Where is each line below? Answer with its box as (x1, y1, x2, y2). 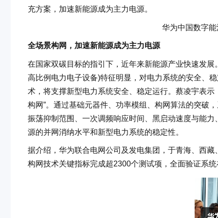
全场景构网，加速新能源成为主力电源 (28, 41, 160, 50)
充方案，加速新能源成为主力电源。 (28, 5, 152, 13)
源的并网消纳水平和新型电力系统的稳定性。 (28, 127, 183, 136)
